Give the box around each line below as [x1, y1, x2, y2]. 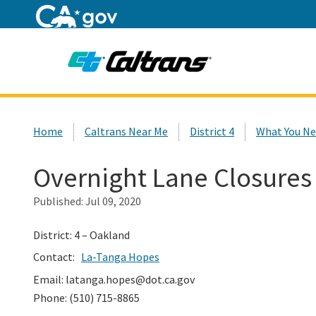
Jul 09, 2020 [85, 194, 141, 209]
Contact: [33, 250, 77, 265]
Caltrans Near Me [85, 124, 168, 139]
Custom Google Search [152, 96, 263, 111]
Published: [33, 194, 85, 209]
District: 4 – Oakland [33, 228, 130, 243]
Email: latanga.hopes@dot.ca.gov [33, 272, 195, 287]
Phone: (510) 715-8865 [33, 291, 140, 305]
